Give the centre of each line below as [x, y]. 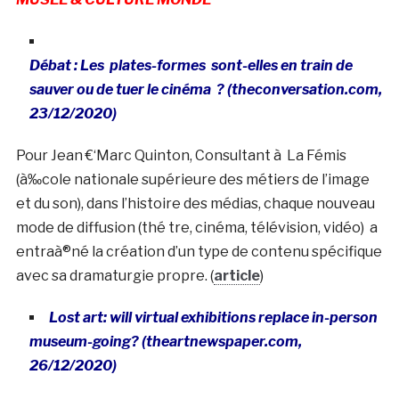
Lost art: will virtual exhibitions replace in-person [213, 317]
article [236, 275]
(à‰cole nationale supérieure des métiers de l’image [192, 179]
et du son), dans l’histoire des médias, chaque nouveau [195, 203]
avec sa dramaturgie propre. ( [114, 275]
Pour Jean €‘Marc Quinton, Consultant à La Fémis [181, 155]
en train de [315, 65]
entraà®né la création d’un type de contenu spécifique [199, 251]
